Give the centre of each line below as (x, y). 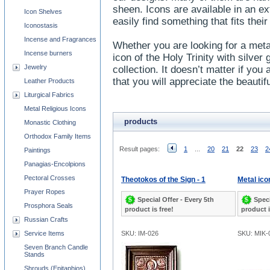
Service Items (44, 233)
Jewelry (36, 67)
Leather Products (49, 81)
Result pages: (140, 149)
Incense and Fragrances (60, 39)
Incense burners (48, 53)
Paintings (37, 150)
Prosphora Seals (49, 206)
